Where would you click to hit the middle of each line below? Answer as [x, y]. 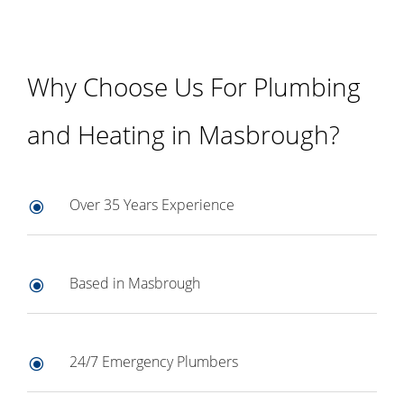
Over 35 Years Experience [152, 205]
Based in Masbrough [135, 284]
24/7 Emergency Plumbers [154, 362]
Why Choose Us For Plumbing [194, 87]
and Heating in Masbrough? [184, 135]
